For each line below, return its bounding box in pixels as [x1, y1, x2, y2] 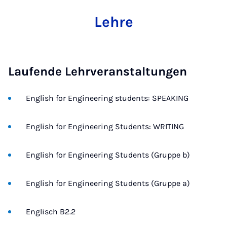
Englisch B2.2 [26, 207, 75, 216]
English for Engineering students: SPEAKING [26, 93, 188, 103]
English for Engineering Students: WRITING [26, 122, 184, 131]
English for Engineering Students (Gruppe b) [26, 150, 190, 160]
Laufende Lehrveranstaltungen [8, 64, 187, 79]
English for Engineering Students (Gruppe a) [26, 178, 190, 188]
